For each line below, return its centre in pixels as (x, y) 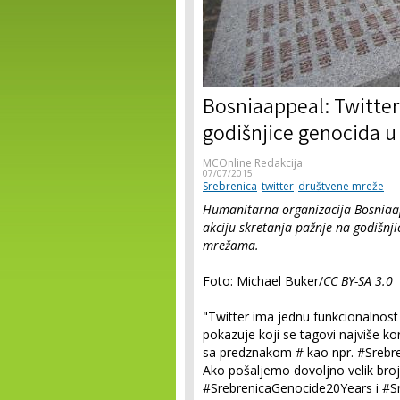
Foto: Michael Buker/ (263, 281)
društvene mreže (341, 186)
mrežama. (231, 245)
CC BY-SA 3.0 (358, 281)
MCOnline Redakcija (253, 163)
